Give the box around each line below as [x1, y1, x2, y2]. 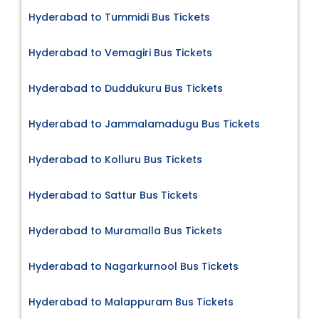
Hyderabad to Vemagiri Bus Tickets [28, 46, 212, 61]
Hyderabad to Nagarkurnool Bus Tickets [28, 259, 239, 274]
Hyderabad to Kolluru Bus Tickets [28, 152, 202, 167]
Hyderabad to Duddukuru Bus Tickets [28, 81, 223, 96]
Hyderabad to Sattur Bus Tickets [28, 188, 198, 203]
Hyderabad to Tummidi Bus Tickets [28, 10, 210, 25]
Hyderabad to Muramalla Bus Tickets [28, 224, 222, 239]
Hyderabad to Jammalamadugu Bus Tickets [28, 117, 260, 132]
